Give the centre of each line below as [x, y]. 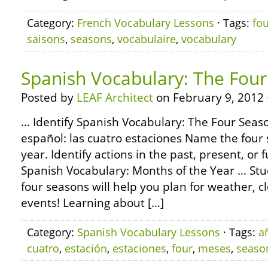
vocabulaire [147, 39]
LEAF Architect [115, 98]
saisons [46, 39]
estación [86, 248]
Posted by [49, 98]
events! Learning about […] [92, 203]
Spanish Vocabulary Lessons [149, 232]
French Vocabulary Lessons [146, 23]
